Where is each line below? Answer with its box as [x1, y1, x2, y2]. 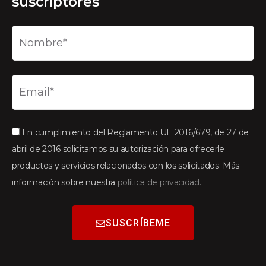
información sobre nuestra [12, 177, 118, 188]
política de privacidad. [117, 177, 201, 188]
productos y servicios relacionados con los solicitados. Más [12, 160, 240, 172]
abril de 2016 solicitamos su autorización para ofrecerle [12, 144, 225, 155]
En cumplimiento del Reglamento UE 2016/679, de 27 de [21, 127, 249, 138]
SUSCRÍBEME [106, 217, 171, 229]
